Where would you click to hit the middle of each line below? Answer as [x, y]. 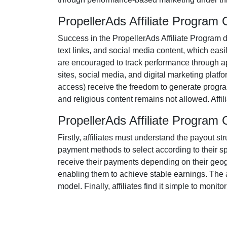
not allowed [186, 99]
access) [72, 87]
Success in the [85, 38]
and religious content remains [112, 99]
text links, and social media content [120, 50]
